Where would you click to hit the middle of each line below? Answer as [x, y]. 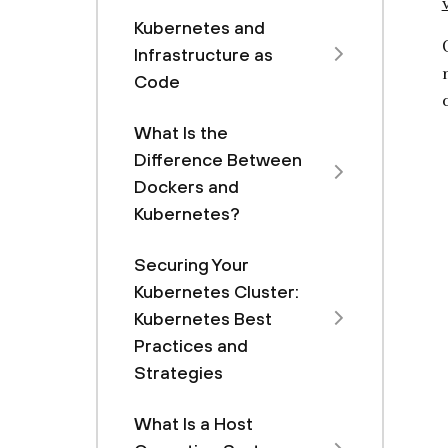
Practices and [191, 345]
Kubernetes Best [203, 318]
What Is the [181, 132]
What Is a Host [193, 423]
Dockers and [186, 186]
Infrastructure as [203, 54]
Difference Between [218, 159]
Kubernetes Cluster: [216, 291]
